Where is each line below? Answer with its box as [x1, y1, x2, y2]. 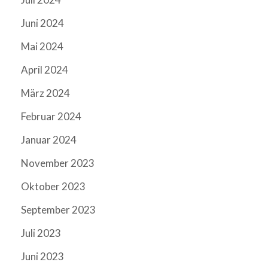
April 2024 [21, 63, 68, 76]
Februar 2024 [21, 109, 81, 123]
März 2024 [21, 86, 70, 99]
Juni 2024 [21, 16, 64, 29]
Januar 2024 [21, 133, 77, 146]
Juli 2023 [21, 226, 61, 239]
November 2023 [21, 156, 95, 169]
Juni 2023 [21, 249, 64, 263]
